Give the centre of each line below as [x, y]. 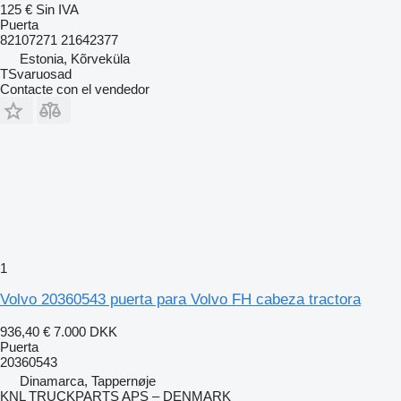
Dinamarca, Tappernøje [88, 380]
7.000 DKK [85, 331]
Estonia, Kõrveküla [75, 58]
